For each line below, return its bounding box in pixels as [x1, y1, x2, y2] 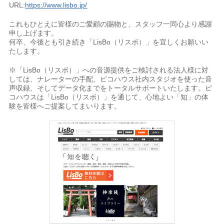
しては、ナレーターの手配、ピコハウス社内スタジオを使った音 [9, 75, 212, 83]
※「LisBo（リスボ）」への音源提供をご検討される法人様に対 [9, 66, 209, 74]
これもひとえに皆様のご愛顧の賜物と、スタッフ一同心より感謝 [9, 20, 212, 28]
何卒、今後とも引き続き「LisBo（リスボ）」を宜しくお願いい [9, 38, 209, 46]
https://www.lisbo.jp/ [25, 1, 87, 9]
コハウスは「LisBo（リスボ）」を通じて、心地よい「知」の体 [9, 93, 209, 101]
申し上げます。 [9, 29, 58, 37]
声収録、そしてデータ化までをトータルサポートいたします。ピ [9, 84, 212, 92]
